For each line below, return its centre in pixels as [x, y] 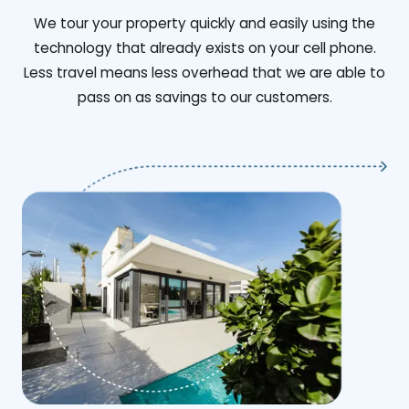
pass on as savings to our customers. [204, 98]
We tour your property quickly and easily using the [204, 24]
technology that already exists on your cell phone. [204, 48]
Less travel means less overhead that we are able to [204, 73]
